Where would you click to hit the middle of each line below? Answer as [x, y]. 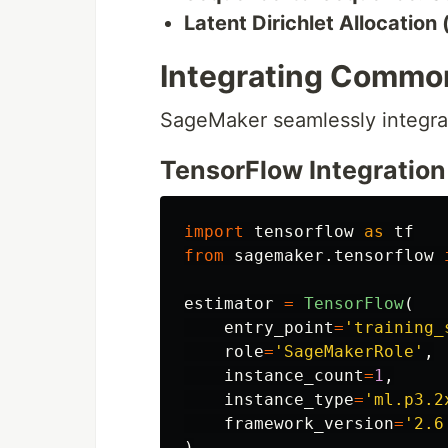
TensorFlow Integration [303, 170]
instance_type [289, 400]
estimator [229, 304]
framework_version [309, 424]
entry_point [279, 328]
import [214, 232]
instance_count [294, 376]
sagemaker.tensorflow [334, 256]
